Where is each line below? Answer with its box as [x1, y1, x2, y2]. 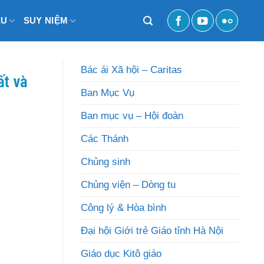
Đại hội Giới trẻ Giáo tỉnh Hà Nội [81, 225, 223, 236]
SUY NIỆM [23, 15, 68, 25]
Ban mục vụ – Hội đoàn [81, 110, 183, 121]
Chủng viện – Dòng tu [81, 179, 176, 190]
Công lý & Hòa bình [81, 202, 166, 213]
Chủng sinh [81, 156, 130, 167]
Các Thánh [81, 133, 128, 144]
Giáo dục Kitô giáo [81, 248, 161, 259]
